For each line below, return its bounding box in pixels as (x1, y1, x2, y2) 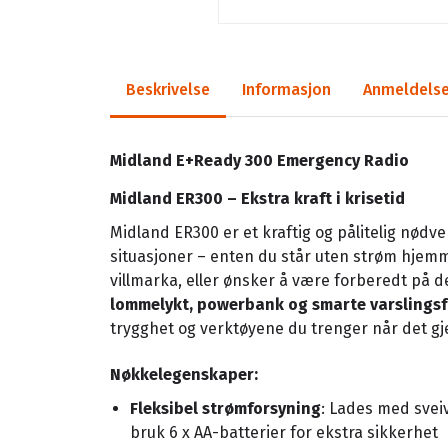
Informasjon (242, 79, 331, 99)
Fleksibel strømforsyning (130, 398, 321, 418)
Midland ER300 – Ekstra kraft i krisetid (110, 188, 405, 208)
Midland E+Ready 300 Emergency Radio (110, 150, 409, 170)
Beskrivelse (126, 79, 210, 99)
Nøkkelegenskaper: (110, 364, 258, 384)
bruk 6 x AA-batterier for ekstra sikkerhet (130, 422, 438, 442)
